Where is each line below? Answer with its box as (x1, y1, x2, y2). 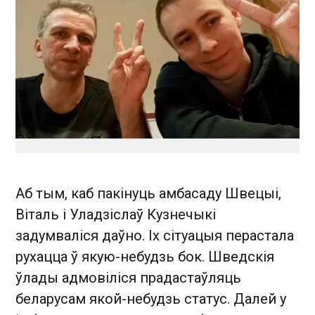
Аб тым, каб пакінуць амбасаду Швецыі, (15, 185, 281, 202)
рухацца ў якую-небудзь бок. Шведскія (15, 248, 274, 265)
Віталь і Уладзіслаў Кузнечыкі (15, 206, 216, 223)
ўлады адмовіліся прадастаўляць (15, 269, 241, 286)
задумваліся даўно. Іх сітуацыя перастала (15, 227, 294, 244)
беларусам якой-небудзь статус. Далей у (15, 290, 286, 307)
